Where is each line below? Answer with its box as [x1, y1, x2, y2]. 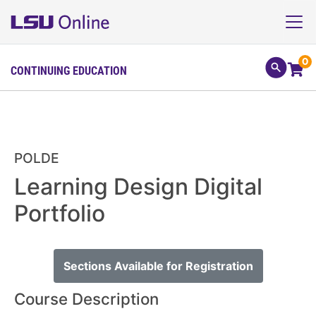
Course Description [14, 289, 159, 308]
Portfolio [14, 200, 105, 227]
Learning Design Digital [14, 173, 262, 200]
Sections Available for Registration [63, 259, 253, 273]
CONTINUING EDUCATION [11, 62, 127, 78]
